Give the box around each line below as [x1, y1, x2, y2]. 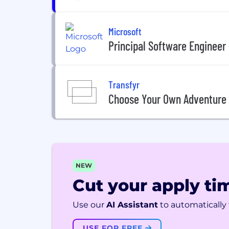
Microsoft [108, 25, 142, 37]
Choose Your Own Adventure [108, 91, 226, 106]
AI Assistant [106, 200, 158, 210]
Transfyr [108, 78, 140, 90]
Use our [73, 200, 104, 210]
